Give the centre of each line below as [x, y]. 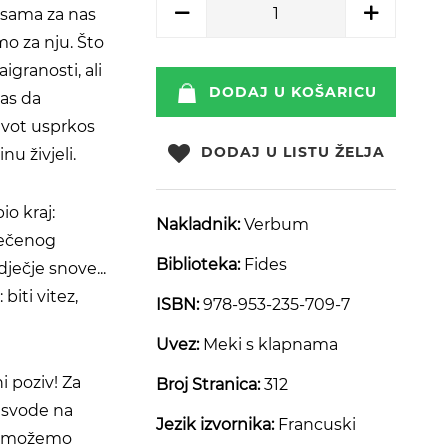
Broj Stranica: [208, 385]
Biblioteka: [198, 265]
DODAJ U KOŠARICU [293, 92]
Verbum [276, 225]
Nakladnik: [198, 225]
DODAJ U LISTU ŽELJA [293, 152]
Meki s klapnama [268, 345]
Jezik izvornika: [215, 425]
